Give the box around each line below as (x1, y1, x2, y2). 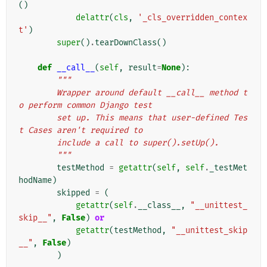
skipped (57, 188, 90, 198)
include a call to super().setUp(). (57, 138, 219, 148)
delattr (76, 13, 109, 23)
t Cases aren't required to (18, 125, 142, 136)
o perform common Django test (18, 100, 152, 111)
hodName (18, 175, 52, 186)
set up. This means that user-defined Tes (18, 113, 57, 123)
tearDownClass (95, 38, 157, 48)
